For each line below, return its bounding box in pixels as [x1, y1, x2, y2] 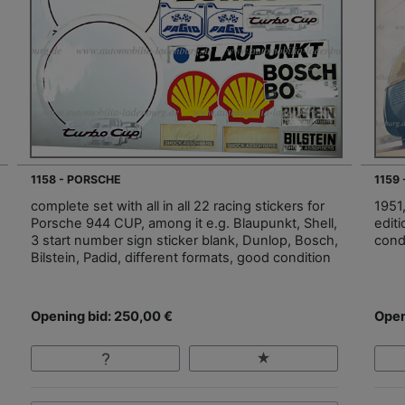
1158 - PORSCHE [31, 173, 121, 187]
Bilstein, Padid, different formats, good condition [31, 250, 331, 267]
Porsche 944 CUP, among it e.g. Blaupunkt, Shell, [31, 215, 337, 232]
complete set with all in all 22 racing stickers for [31, 198, 325, 215]
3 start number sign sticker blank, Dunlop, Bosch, [31, 232, 338, 250]
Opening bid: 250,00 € [31, 308, 173, 325]
